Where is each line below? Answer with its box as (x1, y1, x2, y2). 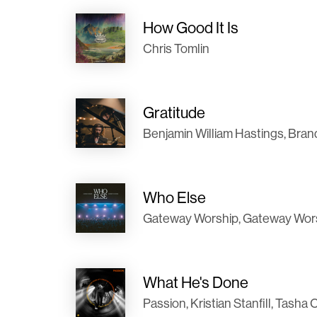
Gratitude (143, 103, 205, 122)
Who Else (143, 188, 206, 207)
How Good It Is (143, 18, 238, 37)
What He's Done (143, 273, 248, 292)
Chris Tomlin (143, 41, 209, 56)
